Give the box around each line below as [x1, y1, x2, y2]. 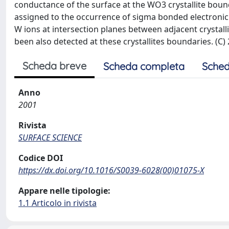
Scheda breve [22, 59, 86, 72]
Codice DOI [18, 152, 63, 164]
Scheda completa [103, 60, 185, 73]
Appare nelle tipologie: [18, 185, 110, 196]
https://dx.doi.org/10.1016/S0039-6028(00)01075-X [18, 165, 204, 176]
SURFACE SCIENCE [18, 132, 82, 143]
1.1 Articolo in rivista [18, 197, 97, 209]
